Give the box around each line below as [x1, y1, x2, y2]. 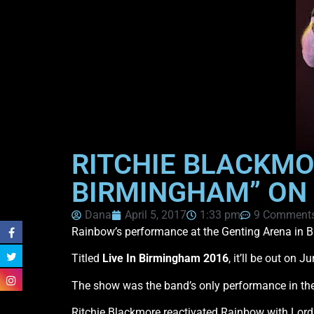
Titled [71, 252, 102, 266]
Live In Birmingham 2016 [102, 252, 228, 266]
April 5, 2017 [125, 207, 186, 221]
